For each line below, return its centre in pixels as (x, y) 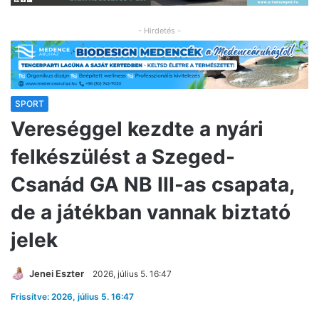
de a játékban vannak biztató (151, 213)
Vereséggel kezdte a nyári (137, 129)
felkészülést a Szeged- (123, 157)
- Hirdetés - (159, 31)
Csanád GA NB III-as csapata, (152, 185)
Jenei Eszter (57, 274)
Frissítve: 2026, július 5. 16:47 (72, 297)
